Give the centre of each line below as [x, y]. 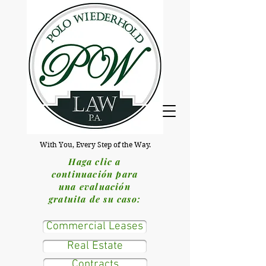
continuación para [95, 174]
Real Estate [95, 246]
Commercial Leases [95, 227]
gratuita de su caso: [95, 199]
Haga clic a [95, 161]
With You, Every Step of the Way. [95, 145]
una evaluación [95, 186]
